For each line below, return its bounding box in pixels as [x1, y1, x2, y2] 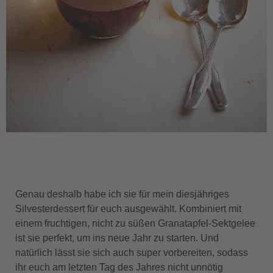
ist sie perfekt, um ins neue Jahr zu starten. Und [15, 233, 219, 244]
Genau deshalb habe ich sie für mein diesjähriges [15, 189, 229, 200]
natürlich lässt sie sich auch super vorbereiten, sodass [15, 247, 248, 258]
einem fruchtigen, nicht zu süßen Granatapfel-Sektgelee [15, 218, 255, 229]
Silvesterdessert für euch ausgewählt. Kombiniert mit [15, 204, 241, 214]
